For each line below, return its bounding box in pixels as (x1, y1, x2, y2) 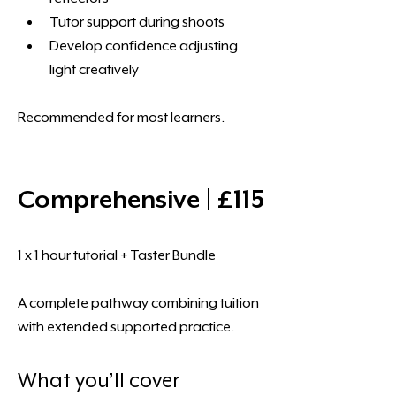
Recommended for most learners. (18, 110, 225, 126)
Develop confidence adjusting (49, 38, 240, 54)
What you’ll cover (18, 369, 180, 392)
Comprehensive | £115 (18, 185, 264, 213)
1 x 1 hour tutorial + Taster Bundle (18, 247, 216, 263)
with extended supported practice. (18, 319, 234, 335)
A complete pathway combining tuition (18, 295, 262, 311)
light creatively (49, 62, 139, 78)
